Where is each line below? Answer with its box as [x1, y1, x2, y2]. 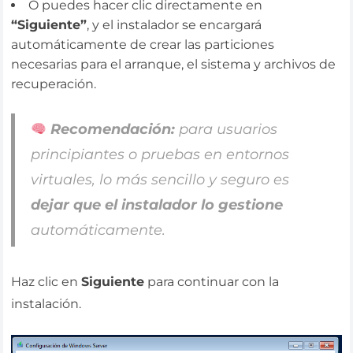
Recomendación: [50, 121, 176, 139]
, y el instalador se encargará [87, 17, 262, 32]
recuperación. [11, 76, 97, 91]
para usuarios [175, 121, 278, 139]
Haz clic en [11, 274, 82, 290]
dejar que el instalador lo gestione [30, 196, 283, 214]
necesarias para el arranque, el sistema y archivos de [11, 56, 336, 72]
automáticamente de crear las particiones [11, 36, 275, 52]
